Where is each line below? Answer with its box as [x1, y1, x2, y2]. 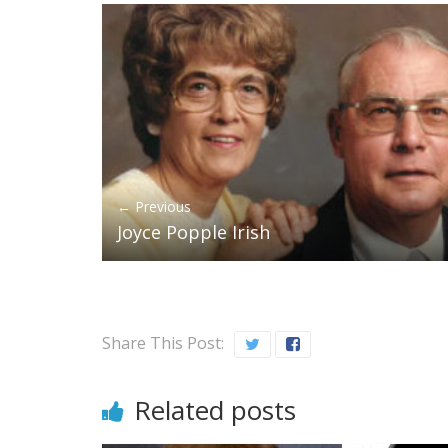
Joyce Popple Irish [117, 219, 270, 244]
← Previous [117, 196, 191, 216]
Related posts [134, 392, 296, 429]
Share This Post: [102, 332, 224, 355]
